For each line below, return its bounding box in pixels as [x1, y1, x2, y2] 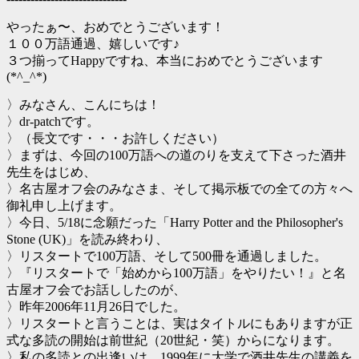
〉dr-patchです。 [6, 115, 99, 129]
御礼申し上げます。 [6, 199, 122, 213]
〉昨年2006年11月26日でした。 [6, 300, 186, 314]
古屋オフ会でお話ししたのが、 [6, 283, 186, 297]
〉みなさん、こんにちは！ [6, 98, 160, 112]
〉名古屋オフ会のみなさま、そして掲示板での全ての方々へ [6, 182, 353, 196]
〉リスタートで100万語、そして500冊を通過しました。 [6, 249, 327, 264]
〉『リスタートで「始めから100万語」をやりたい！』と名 [6, 266, 346, 280]
